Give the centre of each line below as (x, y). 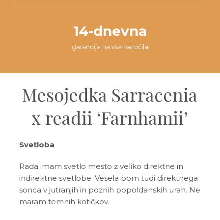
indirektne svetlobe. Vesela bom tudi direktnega (108, 178)
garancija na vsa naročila (110, 47)
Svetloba (37, 145)
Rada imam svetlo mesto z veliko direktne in (101, 166)
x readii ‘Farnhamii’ (110, 118)
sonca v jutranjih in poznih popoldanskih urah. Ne (110, 190)
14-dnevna (110, 31)
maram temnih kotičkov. (64, 202)
